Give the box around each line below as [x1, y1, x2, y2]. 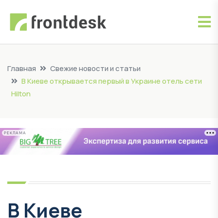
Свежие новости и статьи [50, 63, 141, 73]
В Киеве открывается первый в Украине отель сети [21, 76, 202, 86]
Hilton [11, 89, 31, 99]
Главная [7, 63, 36, 73]
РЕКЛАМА [4, 130, 26, 135]
